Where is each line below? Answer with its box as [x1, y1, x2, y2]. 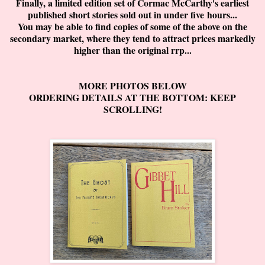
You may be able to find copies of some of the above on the [18, 20, 247, 34]
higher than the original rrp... [73, 43, 192, 57]
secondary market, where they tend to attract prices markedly [9, 31, 256, 46]
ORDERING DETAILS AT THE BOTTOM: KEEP [29, 91, 236, 105]
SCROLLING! [103, 102, 162, 117]
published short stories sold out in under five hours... [28, 8, 237, 22]
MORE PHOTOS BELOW [78, 79, 187, 93]
